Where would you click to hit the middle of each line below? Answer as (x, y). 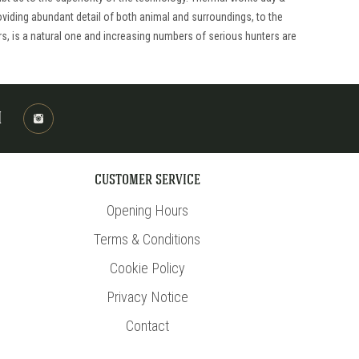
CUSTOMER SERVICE (147, 182)
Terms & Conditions (147, 239)
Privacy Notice (147, 297)
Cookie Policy (147, 268)
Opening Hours (147, 210)
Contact (147, 326)
